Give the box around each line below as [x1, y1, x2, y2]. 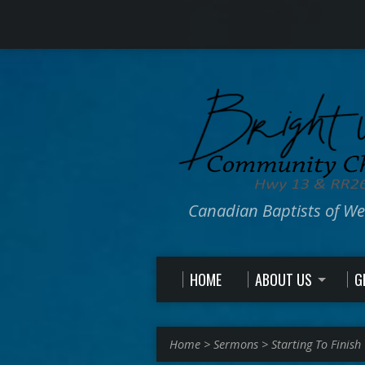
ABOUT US [255, 269, 312, 290]
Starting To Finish [271, 336, 361, 352]
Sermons [213, 336, 258, 352]
